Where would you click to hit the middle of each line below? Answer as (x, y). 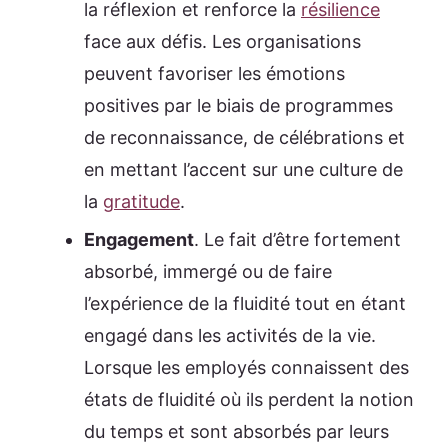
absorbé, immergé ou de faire (208, 271)
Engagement (139, 239)
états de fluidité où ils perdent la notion (249, 399)
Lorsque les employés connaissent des (246, 367)
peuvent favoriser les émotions (214, 73)
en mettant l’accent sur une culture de (243, 169)
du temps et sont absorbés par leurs (236, 431)
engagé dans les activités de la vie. (230, 335)
